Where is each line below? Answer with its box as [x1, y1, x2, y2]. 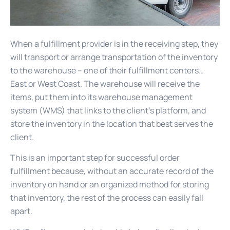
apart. [10, 205, 32, 217]
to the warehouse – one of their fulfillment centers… [10, 64, 204, 76]
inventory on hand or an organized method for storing [10, 179, 209, 190]
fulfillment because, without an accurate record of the [10, 165, 214, 177]
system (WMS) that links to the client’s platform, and [10, 104, 206, 116]
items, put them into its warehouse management [10, 91, 193, 103]
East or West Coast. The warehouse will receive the [10, 78, 200, 89]
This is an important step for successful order [10, 152, 180, 164]
